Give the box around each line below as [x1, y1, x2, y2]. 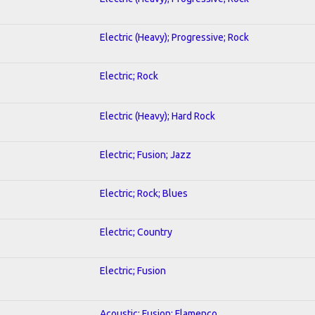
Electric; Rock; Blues [100, 187, 188, 199]
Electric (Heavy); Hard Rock [100, 110, 215, 122]
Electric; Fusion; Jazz [100, 148, 191, 160]
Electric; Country [100, 226, 172, 238]
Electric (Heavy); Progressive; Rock [100, 31, 249, 43]
